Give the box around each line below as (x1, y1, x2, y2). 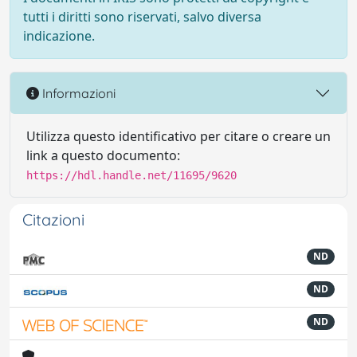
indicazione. (23, 27, 95, 45)
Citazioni (22, 210, 84, 229)
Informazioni (39, 84, 116, 101)
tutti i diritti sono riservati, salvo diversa (23, 8, 261, 25)
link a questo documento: (26, 147, 180, 164)
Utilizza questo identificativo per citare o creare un (26, 127, 331, 145)
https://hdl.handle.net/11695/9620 (26, 169, 237, 182)
